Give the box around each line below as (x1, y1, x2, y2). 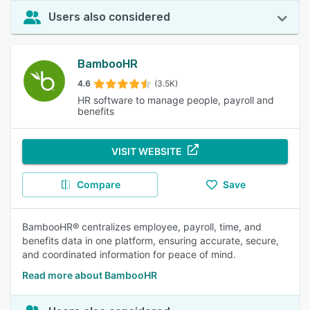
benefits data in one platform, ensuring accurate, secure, (22, 235, 279, 246)
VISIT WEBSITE (111, 145, 182, 157)
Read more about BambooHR (22, 269, 157, 281)
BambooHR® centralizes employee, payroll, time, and (22, 221, 262, 232)
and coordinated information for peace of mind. (22, 248, 236, 260)
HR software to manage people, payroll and (77, 94, 275, 106)
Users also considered (48, 10, 170, 24)
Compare (76, 179, 120, 190)
